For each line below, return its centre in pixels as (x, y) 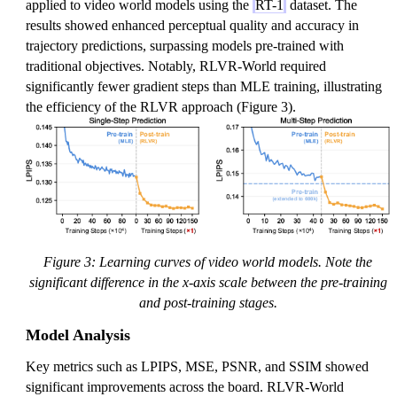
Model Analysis (78, 335)
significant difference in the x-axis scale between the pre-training (208, 282)
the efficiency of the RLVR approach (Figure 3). (161, 106)
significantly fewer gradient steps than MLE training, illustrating (204, 86)
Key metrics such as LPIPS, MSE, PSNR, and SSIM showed (197, 366)
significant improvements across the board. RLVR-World (185, 386)
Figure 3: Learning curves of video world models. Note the (208, 261)
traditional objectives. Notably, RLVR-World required (176, 66)
